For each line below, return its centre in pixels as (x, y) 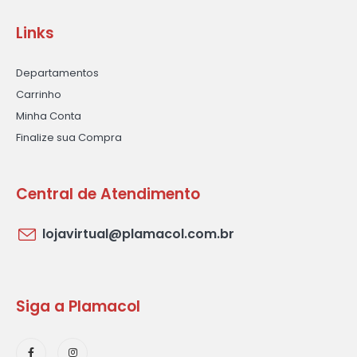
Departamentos (57, 73)
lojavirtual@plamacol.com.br (138, 234)
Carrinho (39, 95)
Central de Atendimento (108, 194)
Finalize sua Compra (69, 138)
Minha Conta (49, 116)
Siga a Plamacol (78, 307)
